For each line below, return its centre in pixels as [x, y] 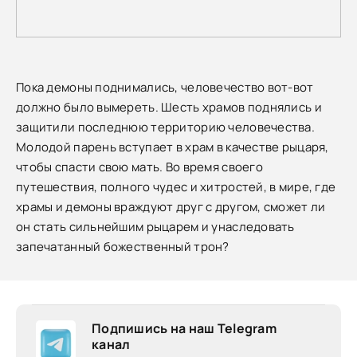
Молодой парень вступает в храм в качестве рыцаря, [173, 147]
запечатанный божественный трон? [123, 247]
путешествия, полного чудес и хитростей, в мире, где [176, 187]
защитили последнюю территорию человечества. [166, 127]
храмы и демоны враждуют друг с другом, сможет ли [171, 207]
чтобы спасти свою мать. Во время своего [139, 167]
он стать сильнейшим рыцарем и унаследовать [155, 227]
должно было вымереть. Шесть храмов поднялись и [169, 107]
